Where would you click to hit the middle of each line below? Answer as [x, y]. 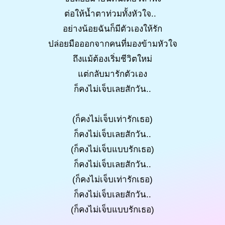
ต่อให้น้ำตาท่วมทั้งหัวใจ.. [113, 14]
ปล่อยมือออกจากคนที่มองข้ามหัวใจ [113, 44]
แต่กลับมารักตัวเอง [113, 74]
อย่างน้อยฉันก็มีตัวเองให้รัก [113, 29]
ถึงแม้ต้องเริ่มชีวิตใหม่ [113, 59]
